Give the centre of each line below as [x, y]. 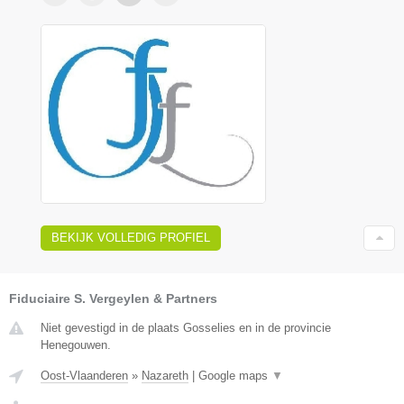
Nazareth [165, 375]
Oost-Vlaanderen [84, 375]
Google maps [235, 375]
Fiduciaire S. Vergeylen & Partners [113, 298]
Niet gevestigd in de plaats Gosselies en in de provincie [186, 327]
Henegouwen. [76, 344]
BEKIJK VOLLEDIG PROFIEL [131, 237]
